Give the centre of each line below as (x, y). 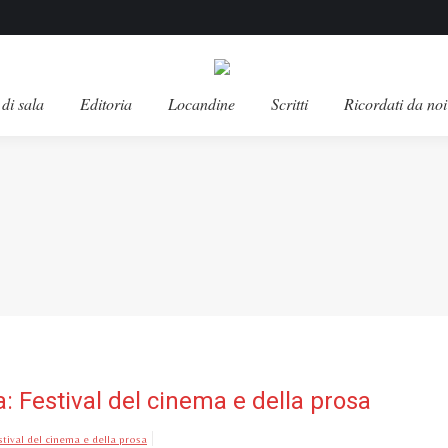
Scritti (289, 103)
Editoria (106, 103)
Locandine (201, 103)
